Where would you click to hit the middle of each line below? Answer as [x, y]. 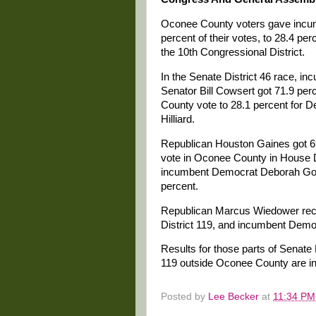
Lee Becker [233, 296]
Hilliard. [178, 119]
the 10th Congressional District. [233, 53]
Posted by [184, 296]
